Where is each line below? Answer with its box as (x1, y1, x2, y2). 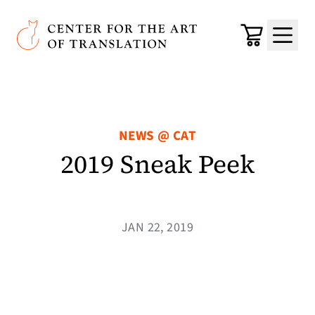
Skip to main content (22, 11, 146, 31)
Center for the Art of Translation (16, 20, 184, 38)
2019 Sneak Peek (60, 147, 255, 181)
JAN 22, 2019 (121, 219, 194, 236)
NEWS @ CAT (118, 127, 197, 146)
